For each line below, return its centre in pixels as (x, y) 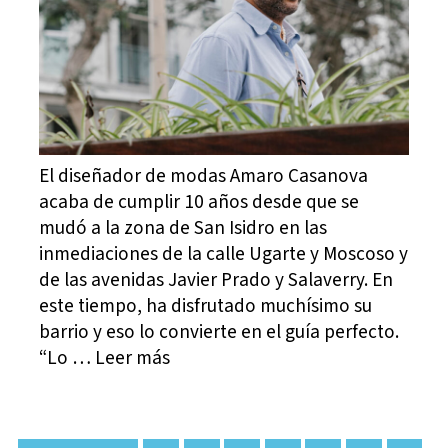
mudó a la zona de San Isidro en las (183, 228)
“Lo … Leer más (105, 358)
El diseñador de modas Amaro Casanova (204, 176)
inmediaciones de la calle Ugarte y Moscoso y (224, 254)
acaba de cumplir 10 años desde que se (199, 202)
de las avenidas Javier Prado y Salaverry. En (216, 280)
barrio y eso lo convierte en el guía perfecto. (219, 332)
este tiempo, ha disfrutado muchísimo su (206, 306)
